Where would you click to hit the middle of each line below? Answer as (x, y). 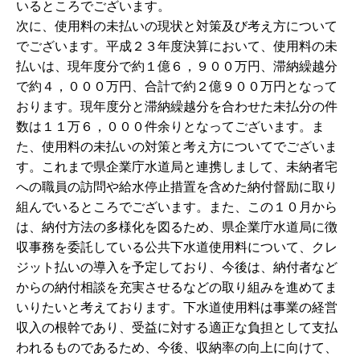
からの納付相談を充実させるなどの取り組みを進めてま (177, 287)
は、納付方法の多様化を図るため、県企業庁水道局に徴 (177, 227)
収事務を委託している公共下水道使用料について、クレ (177, 247)
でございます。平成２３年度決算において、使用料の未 (177, 46)
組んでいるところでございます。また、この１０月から (177, 207)
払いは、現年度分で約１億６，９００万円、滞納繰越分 (177, 66)
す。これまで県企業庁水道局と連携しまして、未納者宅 (177, 167)
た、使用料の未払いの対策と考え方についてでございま (177, 147)
